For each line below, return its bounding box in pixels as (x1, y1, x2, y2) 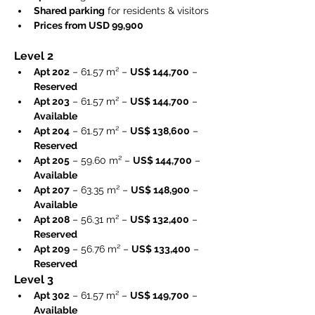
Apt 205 (34, 155, 70, 166)
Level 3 (14, 273, 53, 286)
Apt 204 (34, 125, 70, 136)
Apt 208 (34, 214, 70, 225)
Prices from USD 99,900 (34, 20, 143, 31)
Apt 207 (34, 184, 70, 195)
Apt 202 (34, 66, 70, 77)
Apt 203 (34, 96, 70, 107)
